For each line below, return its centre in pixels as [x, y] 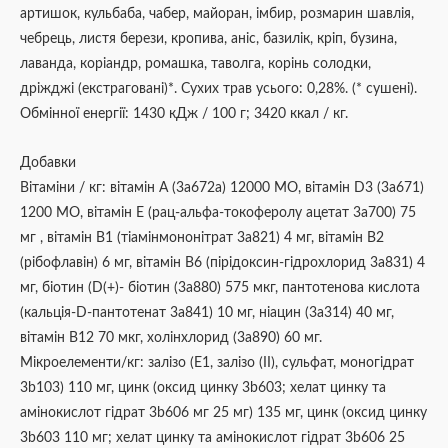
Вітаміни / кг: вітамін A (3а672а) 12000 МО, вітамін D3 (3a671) [222, 187]
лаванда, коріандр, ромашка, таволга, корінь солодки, [195, 63]
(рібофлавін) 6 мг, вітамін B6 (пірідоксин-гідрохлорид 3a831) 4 [222, 262]
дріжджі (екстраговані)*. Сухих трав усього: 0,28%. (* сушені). [218, 88]
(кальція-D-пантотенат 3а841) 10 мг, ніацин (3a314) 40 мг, [207, 312]
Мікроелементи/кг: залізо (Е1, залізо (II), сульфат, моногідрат [217, 362]
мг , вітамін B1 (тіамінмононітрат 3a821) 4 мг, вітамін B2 [202, 237]
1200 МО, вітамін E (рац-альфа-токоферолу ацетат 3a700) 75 [218, 212]
